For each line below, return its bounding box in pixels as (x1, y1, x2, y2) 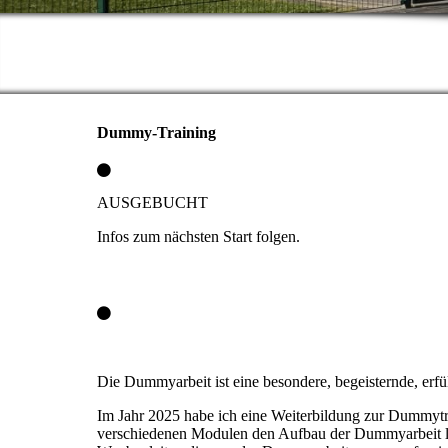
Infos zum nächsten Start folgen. (97, 227, 300, 245)
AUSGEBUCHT (97, 193, 208, 211)
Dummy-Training (97, 124, 216, 141)
